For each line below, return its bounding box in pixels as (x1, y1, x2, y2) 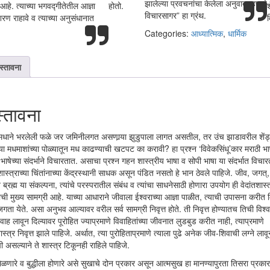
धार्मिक (227, 27, 246, 39)
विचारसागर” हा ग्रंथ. (144, 9, 206, 21)
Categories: (144, 27, 191, 39)
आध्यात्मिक (190, 27, 223, 39)
